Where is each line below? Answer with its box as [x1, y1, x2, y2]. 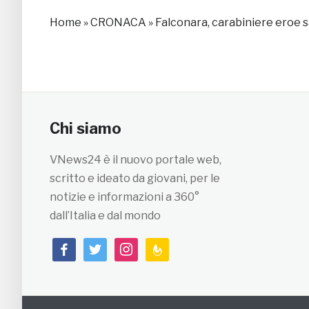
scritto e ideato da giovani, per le [50, 172, 220, 186]
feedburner [145, 240, 206, 254]
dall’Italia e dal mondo [50, 209, 161, 223]
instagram [114, 240, 168, 254]
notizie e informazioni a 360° [50, 190, 199, 204]
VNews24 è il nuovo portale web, [50, 153, 221, 167]
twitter [83, 240, 121, 254]
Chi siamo [50, 119, 121, 138]
